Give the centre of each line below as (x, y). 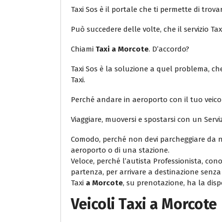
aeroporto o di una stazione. (120, 150)
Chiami (83, 49)
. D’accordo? (169, 49)
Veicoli (95, 204)
